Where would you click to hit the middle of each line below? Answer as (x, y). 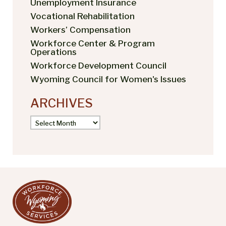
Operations (53, 52)
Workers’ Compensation (80, 30)
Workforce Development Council (98, 65)
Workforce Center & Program (93, 43)
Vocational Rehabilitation (82, 16)
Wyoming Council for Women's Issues (108, 79)
